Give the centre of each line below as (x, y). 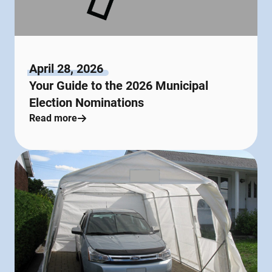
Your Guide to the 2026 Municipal (119, 85)
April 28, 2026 (66, 68)
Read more (53, 118)
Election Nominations (87, 102)
